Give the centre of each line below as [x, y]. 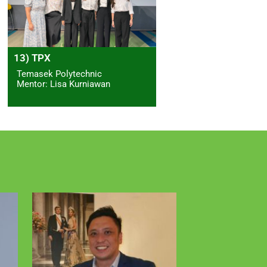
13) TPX [32, 58]
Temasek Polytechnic [59, 74]
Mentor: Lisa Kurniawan [63, 84]
